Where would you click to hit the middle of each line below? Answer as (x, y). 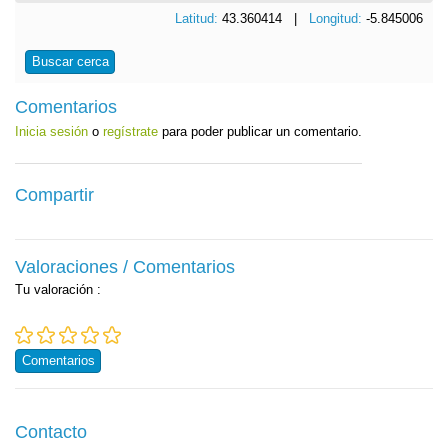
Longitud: (337, 18)
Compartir (54, 195)
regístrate (130, 131)
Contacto (51, 431)
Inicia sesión (51, 131)
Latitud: (198, 18)
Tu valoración (56, 290)
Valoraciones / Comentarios (125, 267)
